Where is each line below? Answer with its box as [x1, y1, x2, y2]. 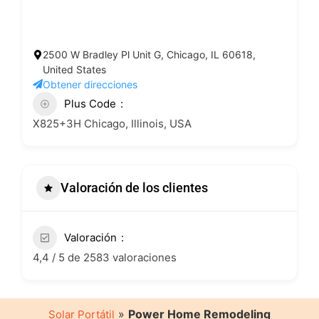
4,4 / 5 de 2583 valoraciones [33, 250, 177, 264]
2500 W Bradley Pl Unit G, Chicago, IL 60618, [43, 48, 256, 61]
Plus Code [64, 96, 116, 110]
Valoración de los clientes [61, 180, 208, 196]
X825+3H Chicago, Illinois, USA [33, 116, 192, 130]
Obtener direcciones [43, 78, 137, 90]
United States [43, 63, 106, 75]
